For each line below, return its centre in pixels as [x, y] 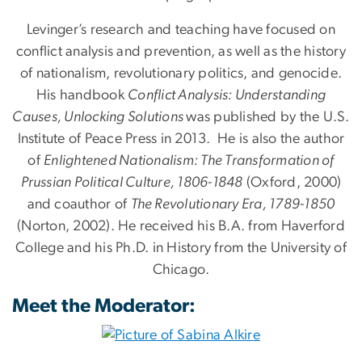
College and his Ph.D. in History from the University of [181, 248]
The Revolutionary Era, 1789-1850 [233, 205]
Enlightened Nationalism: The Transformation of [189, 161]
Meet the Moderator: [104, 307]
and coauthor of [79, 205]
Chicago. [181, 270]
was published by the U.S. [268, 118]
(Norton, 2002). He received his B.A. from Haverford [181, 227]
